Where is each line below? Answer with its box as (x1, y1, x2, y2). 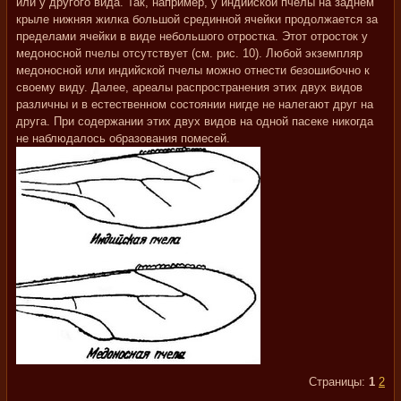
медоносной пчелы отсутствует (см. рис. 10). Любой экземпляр (16, 47, 363, 60)
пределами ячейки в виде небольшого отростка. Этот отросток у (16, 30, 368, 43)
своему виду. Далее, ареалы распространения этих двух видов (16, 81, 363, 94)
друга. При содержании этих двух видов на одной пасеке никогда (16, 115, 373, 128)
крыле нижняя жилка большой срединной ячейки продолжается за (16, 13, 378, 26)
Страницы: (309, 375, 369, 388)
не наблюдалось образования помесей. (16, 132, 230, 145)
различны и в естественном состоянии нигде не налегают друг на (16, 98, 373, 111)
